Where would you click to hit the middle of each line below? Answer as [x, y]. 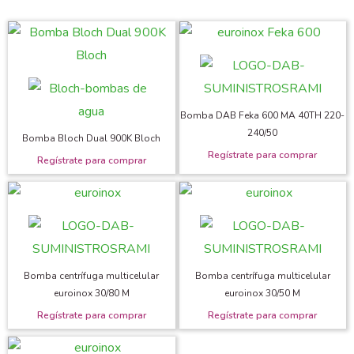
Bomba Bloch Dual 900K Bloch [92, 139]
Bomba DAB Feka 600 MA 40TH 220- [263, 116]
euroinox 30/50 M [263, 293]
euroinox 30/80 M [91, 293]
